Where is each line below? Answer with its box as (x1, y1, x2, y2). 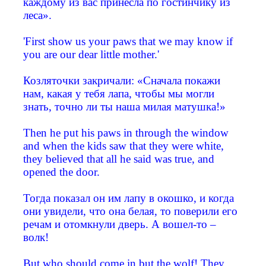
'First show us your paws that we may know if (23, 35, 233, 48)
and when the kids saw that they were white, (23, 140, 224, 153)
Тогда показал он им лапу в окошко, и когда (23, 192, 234, 205)
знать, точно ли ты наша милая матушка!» (23, 100, 226, 113)
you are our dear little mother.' (23, 48, 159, 61)
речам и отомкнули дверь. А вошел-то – (23, 218, 216, 231)
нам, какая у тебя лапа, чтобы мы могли (23, 87, 214, 100)
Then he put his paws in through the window (23, 126, 229, 140)
